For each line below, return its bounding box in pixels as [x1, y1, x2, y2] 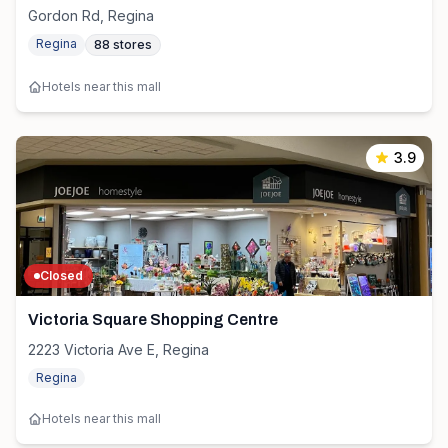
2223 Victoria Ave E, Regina [28, 341, 209, 358]
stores [113, 37, 152, 52]
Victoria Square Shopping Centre [28, 311, 278, 328]
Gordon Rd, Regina [28, 7, 154, 24]
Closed [40, 268, 83, 283]
